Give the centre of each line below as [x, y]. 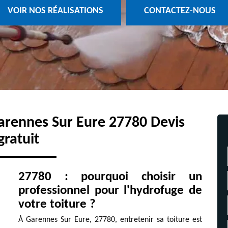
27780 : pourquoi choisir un [110, 177]
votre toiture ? [57, 204]
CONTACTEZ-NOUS [180, 11]
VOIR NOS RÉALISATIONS [55, 11]
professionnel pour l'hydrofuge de [110, 191]
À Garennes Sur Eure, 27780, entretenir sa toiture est [110, 220]
